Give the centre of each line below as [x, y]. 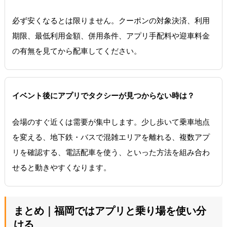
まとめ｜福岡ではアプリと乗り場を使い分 [110, 211]
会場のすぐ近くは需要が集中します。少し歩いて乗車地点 [111, 122]
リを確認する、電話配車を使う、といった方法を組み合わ [111, 152]
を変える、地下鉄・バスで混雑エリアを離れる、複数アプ [111, 137]
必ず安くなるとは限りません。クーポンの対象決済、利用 [111, 20]
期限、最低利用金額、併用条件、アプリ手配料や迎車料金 [111, 35]
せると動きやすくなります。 [61, 167]
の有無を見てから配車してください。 [77, 51]
